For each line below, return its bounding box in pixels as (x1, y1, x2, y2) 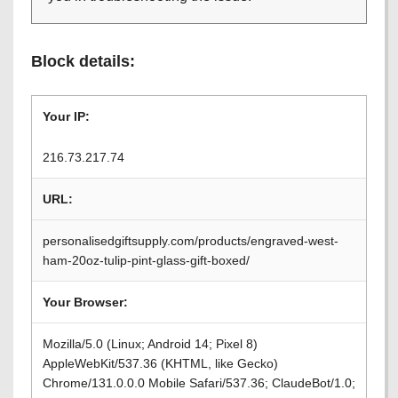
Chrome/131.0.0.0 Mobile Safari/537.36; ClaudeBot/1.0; (43, 376, 355, 390)
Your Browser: (43, 295, 128, 309)
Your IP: (43, 109, 90, 123)
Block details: (31, 52, 135, 70)
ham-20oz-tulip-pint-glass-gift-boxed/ (43, 253, 250, 267)
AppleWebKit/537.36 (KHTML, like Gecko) (43, 356, 278, 370)
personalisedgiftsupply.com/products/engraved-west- (43, 234, 338, 248)
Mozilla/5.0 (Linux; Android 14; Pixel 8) (43, 337, 258, 351)
